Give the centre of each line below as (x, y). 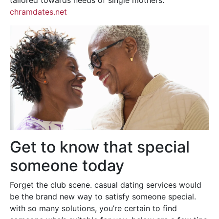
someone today (67, 166)
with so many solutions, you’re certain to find (93, 208)
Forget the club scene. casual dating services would (106, 185)
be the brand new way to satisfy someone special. (103, 197)
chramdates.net (38, 12)
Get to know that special (100, 147)
